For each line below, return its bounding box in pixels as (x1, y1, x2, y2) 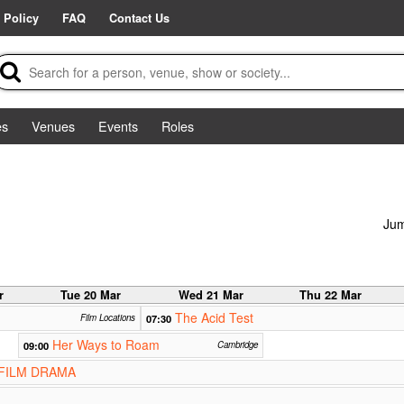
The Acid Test (174, 308, 253, 327)
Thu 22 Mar (299, 287, 363, 304)
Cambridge (216, 338, 258, 352)
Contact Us (109, 10, 170, 26)
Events (98, 116, 138, 135)
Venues (32, 116, 75, 135)
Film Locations (79, 311, 135, 325)
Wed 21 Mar (178, 287, 243, 304)
